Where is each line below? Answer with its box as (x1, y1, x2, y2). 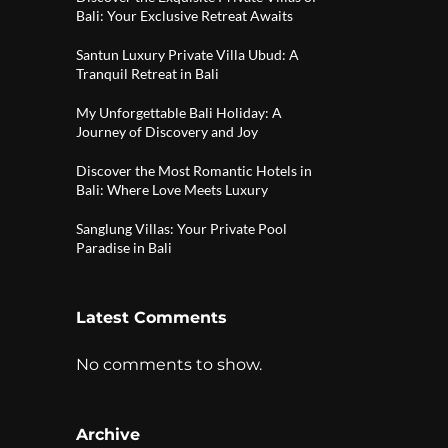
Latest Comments (76, 308, 227, 327)
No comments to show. (76, 355, 262, 374)
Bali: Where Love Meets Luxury (76, 181, 268, 198)
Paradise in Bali (76, 239, 172, 256)
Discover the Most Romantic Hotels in (76, 162, 312, 179)
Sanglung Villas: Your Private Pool (76, 220, 287, 237)
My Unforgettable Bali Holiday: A (76, 104, 282, 121)
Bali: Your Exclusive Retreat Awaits (76, 7, 293, 24)
